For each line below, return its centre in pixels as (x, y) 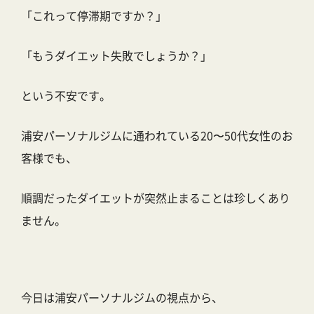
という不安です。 (66, 96)
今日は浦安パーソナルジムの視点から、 (122, 298)
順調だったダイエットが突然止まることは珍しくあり (156, 198)
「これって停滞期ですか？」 (94, 16)
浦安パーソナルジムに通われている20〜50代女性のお (157, 136)
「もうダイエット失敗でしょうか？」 (116, 56)
